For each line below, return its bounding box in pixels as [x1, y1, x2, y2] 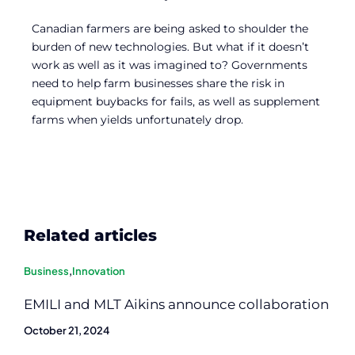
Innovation [72, 265, 125, 278]
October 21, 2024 [24, 324, 109, 338]
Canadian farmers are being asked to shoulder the [32, 21, 308, 36]
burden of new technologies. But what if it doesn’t [32, 40, 309, 55]
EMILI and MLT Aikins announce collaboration [24, 296, 329, 313]
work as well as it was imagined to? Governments [32, 58, 307, 73]
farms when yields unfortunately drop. [32, 113, 243, 128]
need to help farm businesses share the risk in [32, 76, 284, 91]
